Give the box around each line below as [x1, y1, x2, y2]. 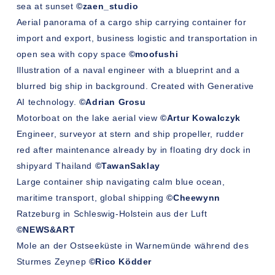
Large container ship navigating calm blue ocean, [16, 177, 225, 187]
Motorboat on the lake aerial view [16, 113, 161, 123]
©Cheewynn [166, 193, 220, 203]
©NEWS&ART [16, 225, 76, 235]
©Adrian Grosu [79, 97, 146, 107]
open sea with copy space [16, 49, 129, 60]
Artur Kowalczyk [166, 113, 241, 123]
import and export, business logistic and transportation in [16, 33, 258, 44]
